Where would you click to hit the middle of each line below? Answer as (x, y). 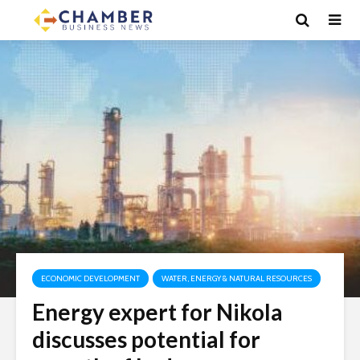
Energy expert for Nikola (157, 312)
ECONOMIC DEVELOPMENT (90, 278)
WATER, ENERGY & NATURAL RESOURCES (237, 278)
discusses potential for (146, 339)
